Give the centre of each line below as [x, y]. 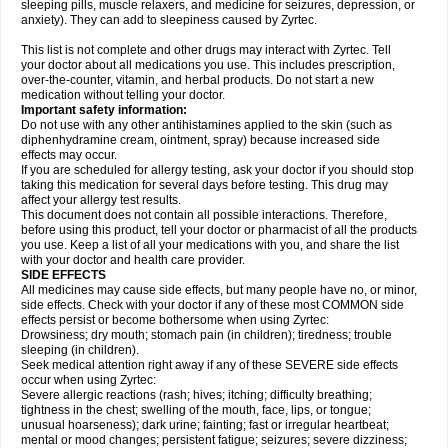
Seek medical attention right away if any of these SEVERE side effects [209, 365]
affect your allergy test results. [101, 200]
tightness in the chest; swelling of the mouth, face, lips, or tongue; [196, 410]
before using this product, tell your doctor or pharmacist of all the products [219, 230]
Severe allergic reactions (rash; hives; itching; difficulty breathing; [196, 395]
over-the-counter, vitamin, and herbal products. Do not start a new [197, 80]
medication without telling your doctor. [123, 95]
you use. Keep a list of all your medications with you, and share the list [210, 245]
